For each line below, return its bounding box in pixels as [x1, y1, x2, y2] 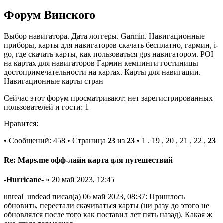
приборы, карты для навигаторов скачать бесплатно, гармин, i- [4, 40, 218, 49]
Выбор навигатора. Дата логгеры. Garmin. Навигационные [4, 31, 205, 40]
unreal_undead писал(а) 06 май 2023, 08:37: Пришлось [4, 192, 185, 201]
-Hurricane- [4, 175, 44, 184]
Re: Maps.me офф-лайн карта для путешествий [4, 155, 173, 164]
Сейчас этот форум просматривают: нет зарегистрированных [4, 93, 213, 102]
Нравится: [4, 119, 38, 128]
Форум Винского [4, 8, 95, 21]
